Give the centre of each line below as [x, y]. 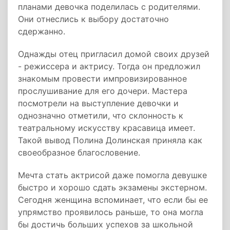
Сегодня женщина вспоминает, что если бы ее [113, 200]
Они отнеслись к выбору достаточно [93, 19]
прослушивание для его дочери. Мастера [103, 91]
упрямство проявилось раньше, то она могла [111, 212]
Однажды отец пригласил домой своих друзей [114, 54]
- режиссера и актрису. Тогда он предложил [109, 66]
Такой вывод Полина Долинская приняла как [110, 140]
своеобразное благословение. [79, 152]
